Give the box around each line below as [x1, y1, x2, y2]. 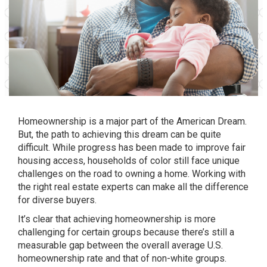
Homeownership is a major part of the [18, 116, 176, 127]
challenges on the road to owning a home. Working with [18, 168, 246, 179]
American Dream [176, 116, 245, 127]
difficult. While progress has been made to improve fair [18, 142, 246, 153]
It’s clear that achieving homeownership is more [18, 213, 216, 225]
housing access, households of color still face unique [18, 155, 240, 166]
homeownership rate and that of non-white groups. [18, 253, 226, 264]
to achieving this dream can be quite [69, 129, 221, 140]
